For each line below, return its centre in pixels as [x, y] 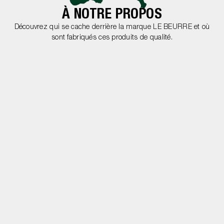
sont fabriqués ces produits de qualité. [112, 38]
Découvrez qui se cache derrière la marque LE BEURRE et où [112, 28]
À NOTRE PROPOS [112, 16]
